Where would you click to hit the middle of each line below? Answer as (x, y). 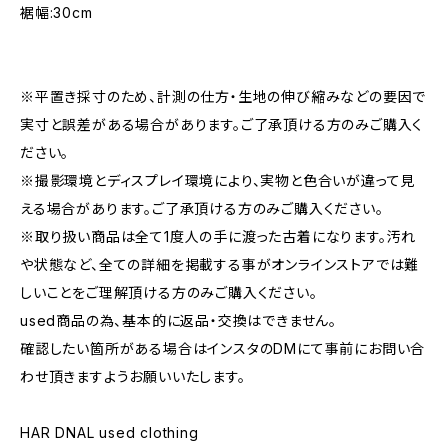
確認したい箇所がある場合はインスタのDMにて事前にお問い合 (223, 348)
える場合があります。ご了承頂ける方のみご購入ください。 (202, 208)
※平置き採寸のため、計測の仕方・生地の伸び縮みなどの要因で (223, 96)
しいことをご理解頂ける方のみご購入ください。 (169, 292)
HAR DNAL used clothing (109, 432)
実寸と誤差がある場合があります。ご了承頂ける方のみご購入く (222, 124)
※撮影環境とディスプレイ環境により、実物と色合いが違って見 (218, 180)
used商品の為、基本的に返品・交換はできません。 (179, 320)
